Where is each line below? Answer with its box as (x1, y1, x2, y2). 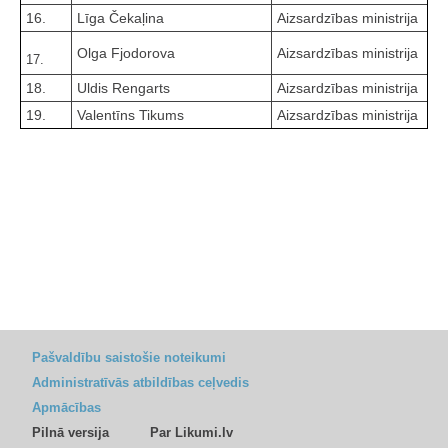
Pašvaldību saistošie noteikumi (32, 350, 226, 366)
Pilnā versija (32, 425, 109, 441)
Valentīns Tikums (77, 107, 184, 124)
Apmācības (32, 400, 101, 416)
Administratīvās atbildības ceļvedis (32, 375, 249, 391)
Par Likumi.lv (150, 425, 233, 441)
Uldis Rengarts (77, 80, 170, 97)
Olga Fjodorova (77, 45, 175, 62)
